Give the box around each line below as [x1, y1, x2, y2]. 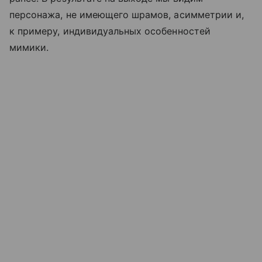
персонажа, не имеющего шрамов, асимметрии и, [9, 8, 244, 20]
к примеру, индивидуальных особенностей [9, 25, 211, 37]
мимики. [9, 41, 49, 53]
